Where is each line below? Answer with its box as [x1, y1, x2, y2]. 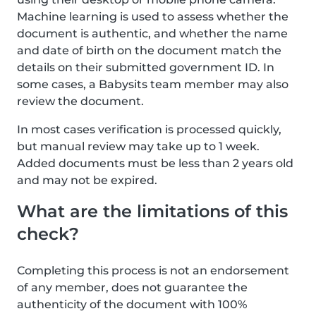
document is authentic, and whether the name [17, 27, 288, 40]
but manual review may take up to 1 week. [17, 140, 260, 153]
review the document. [17, 95, 144, 108]
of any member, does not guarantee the [17, 281, 248, 294]
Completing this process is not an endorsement [17, 264, 289, 277]
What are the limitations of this [17, 201, 288, 221]
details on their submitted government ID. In [17, 61, 274, 74]
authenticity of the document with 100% [17, 298, 247, 311]
